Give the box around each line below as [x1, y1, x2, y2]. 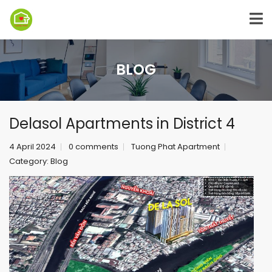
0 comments [69, 141, 118, 152]
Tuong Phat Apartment [131, 141, 220, 152]
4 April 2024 [9, 141, 56, 152]
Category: [9, 155, 50, 167]
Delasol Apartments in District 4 [9, 114, 235, 134]
